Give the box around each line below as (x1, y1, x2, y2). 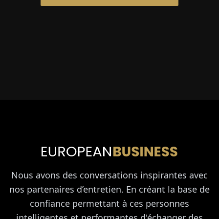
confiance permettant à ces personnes (30, 197, 189, 210)
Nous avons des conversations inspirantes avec (11, 169, 208, 181)
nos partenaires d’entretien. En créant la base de (9, 183, 210, 196)
